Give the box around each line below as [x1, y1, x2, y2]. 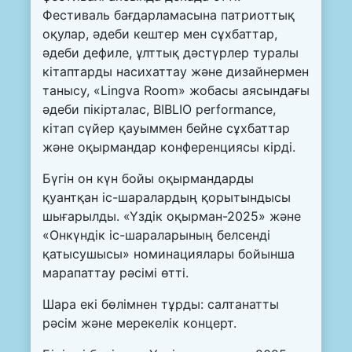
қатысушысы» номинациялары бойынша [42, 246, 295, 262]
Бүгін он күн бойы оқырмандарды [42, 170, 254, 187]
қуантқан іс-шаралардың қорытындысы [42, 189, 291, 206]
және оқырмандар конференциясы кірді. [42, 139, 295, 156]
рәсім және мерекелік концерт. [42, 315, 236, 332]
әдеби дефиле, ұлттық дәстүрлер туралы [42, 45, 299, 61]
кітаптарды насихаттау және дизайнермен [42, 64, 309, 80]
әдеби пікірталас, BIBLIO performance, [42, 101, 276, 118]
